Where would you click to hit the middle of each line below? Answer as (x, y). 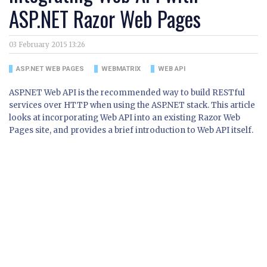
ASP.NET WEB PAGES (50, 69)
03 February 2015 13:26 (47, 45)
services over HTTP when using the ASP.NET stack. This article (132, 105)
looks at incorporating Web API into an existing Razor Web (125, 118)
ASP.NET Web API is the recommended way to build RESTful (127, 93)
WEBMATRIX (121, 69)
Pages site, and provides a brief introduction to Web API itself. (131, 131)
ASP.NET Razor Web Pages (105, 19)
